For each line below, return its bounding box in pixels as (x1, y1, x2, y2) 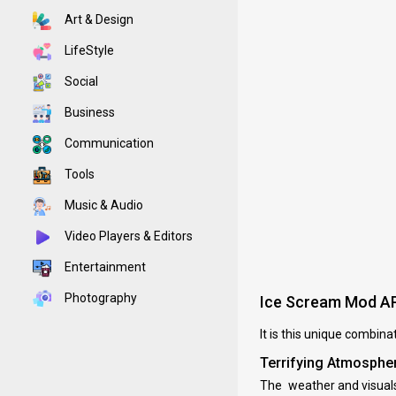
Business (62, 105, 115, 119)
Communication (62, 136, 154, 150)
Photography (62, 291, 137, 305)
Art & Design (62, 12, 133, 27)
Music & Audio (62, 198, 143, 212)
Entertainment (62, 260, 146, 274)
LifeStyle (62, 43, 114, 57)
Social (62, 74, 98, 88)
